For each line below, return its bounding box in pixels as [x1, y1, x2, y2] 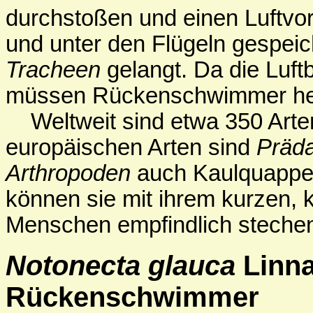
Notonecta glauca [6, 250, 235, 282]
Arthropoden [6, 161, 131, 187]
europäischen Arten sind [6, 135, 256, 161]
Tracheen [6, 57, 101, 83]
